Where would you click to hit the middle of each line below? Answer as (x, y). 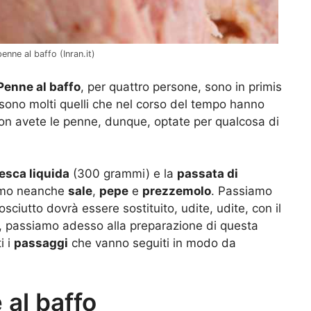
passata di (208, 174)
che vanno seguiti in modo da (152, 243)
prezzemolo (177, 191)
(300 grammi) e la (123, 174)
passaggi (41, 243)
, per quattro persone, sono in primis (181, 86)
